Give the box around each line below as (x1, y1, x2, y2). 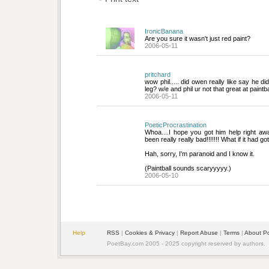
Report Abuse (180, 229, 218, 237)
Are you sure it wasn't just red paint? (145, 35, 250, 43)
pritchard (145, 71, 171, 79)
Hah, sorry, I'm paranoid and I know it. (145, 150, 255, 158)
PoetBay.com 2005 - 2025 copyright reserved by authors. (107, 240, 265, 247)
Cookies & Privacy (125, 229, 175, 237)
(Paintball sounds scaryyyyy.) (145, 165, 231, 172)
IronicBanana (145, 28, 183, 35)
